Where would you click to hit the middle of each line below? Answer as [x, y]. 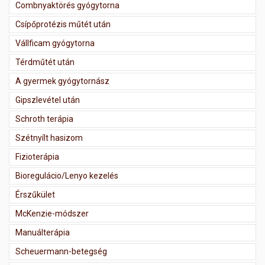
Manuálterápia [43, 233]
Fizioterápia [37, 157]
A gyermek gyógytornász [62, 81]
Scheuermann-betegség [61, 252]
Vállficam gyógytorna [55, 43]
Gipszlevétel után [48, 100]
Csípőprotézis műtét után [63, 25]
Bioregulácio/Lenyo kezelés [67, 176]
